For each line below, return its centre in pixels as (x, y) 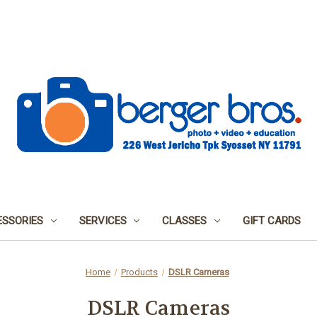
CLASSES (185, 220)
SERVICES (103, 220)
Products (139, 272)
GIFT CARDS (272, 220)
